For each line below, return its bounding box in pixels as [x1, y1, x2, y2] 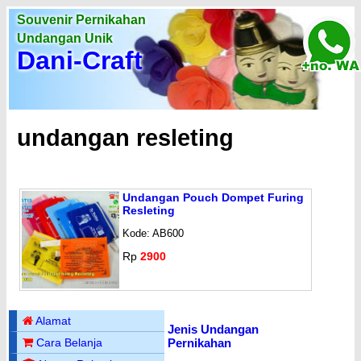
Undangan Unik [17, 31, 113, 45]
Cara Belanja [36, 336, 103, 350]
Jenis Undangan [167, 322, 259, 337]
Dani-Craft [17, 46, 143, 75]
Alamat [35, 314, 72, 328]
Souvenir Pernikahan [17, 13, 146, 27]
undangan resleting [17, 125, 234, 151]
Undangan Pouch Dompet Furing [122, 190, 304, 204]
